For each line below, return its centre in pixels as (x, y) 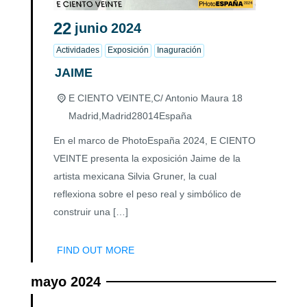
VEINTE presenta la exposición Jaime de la (147, 158)
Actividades (78, 50)
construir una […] (91, 211)
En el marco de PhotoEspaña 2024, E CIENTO (155, 140)
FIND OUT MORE (96, 250)
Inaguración (179, 50)
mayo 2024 (66, 281)
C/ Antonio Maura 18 (198, 98)
